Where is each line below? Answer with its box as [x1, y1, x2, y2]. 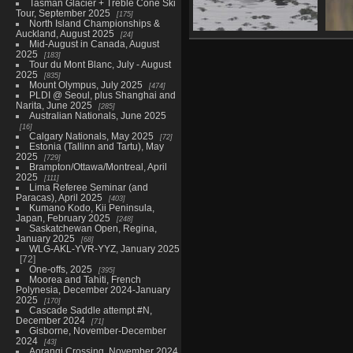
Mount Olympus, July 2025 [28, 79, 143, 90]
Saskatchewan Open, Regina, [28, 222, 157, 233]
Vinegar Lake [226, 36, 291, 49]
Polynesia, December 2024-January [15, 284, 170, 295]
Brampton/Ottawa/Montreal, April [28, 161, 167, 172]
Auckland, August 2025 [15, 28, 114, 39]
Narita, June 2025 [15, 99, 92, 110]
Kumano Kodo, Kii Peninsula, [28, 202, 154, 213]
